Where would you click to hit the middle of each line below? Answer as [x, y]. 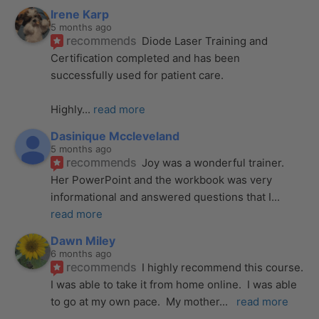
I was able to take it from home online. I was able [174, 284]
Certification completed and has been [146, 58]
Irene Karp [80, 14]
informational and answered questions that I [161, 197]
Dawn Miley [83, 240]
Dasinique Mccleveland [115, 136]
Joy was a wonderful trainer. [213, 162]
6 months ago [82, 253]
